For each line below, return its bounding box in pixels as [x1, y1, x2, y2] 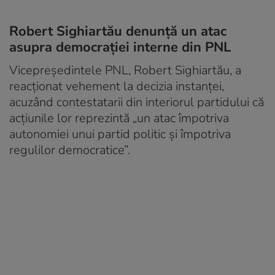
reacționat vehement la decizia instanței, [9, 77, 224, 95]
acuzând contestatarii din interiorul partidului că [9, 93, 264, 110]
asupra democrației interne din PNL [9, 37, 231, 56]
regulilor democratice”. [9, 141, 130, 158]
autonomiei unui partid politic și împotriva [9, 125, 231, 142]
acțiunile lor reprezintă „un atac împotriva [9, 109, 229, 126]
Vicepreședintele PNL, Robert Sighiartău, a [9, 61, 241, 79]
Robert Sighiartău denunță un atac [9, 21, 227, 41]
